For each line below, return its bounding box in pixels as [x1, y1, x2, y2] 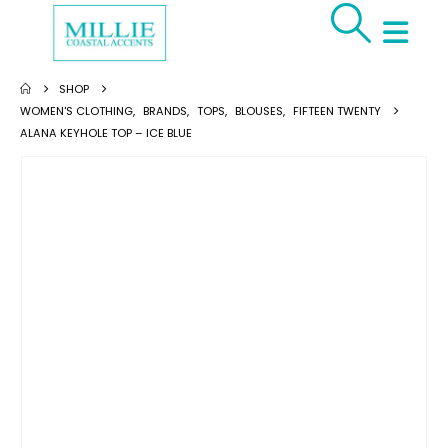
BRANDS [143, 102, 187, 119]
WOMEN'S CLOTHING [20, 102, 133, 119]
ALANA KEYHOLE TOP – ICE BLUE [20, 124, 192, 141]
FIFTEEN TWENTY [293, 102, 381, 119]
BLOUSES [235, 102, 283, 119]
